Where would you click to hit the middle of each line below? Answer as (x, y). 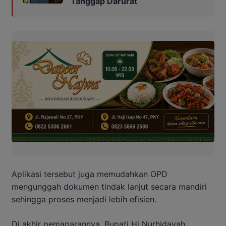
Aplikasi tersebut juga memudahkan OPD (90, 174)
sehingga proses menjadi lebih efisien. (84, 199)
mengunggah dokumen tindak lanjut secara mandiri (109, 186)
